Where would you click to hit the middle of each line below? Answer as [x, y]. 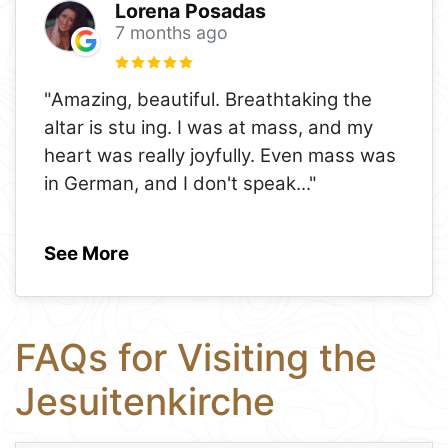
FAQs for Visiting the [196, 357]
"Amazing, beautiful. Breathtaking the [208, 99]
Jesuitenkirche [145, 401]
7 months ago [171, 32]
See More [86, 253]
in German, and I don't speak [170, 183]
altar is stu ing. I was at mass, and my [208, 127]
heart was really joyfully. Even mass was [220, 155]
